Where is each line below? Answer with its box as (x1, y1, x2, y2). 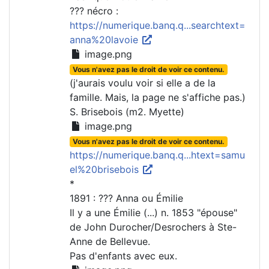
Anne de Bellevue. (70, 235, 150, 248)
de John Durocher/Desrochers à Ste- (70, 221, 237, 234)
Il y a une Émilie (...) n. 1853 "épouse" (70, 207, 237, 219)
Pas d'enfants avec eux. (70, 250, 177, 262)
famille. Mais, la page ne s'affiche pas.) (70, 91, 246, 104)
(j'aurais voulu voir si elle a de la (70, 77, 216, 89)
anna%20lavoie (70, 34, 141, 46)
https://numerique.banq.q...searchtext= (70, 19, 246, 32)
